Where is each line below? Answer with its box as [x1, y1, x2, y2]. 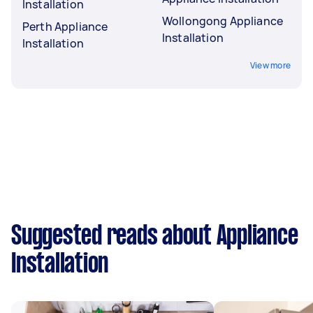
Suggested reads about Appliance [11, 224, 298, 249]
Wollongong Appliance [162, 13, 283, 29]
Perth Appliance [22, 18, 108, 34]
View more [249, 59, 291, 71]
